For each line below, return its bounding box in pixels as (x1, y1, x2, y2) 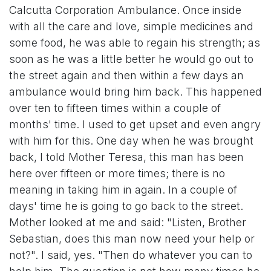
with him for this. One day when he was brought (9, 134, 253, 147)
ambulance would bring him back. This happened (9, 85, 262, 98)
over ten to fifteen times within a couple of (9, 102, 221, 114)
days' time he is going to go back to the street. (9, 200, 243, 212)
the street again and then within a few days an (9, 69, 244, 82)
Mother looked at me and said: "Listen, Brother (9, 216, 246, 229)
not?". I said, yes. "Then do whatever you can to (9, 249, 252, 261)
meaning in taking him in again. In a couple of (9, 183, 237, 196)
